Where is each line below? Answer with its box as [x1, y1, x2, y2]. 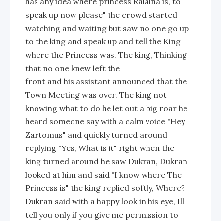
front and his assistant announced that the [25, 76, 187, 86]
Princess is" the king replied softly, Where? [25, 183, 185, 193]
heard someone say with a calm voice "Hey [25, 116, 185, 126]
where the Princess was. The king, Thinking [25, 50, 187, 60]
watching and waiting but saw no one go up [25, 23, 189, 33]
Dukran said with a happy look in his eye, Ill [25, 196, 184, 206]
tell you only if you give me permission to [25, 210, 178, 220]
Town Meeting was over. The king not [25, 90, 167, 100]
